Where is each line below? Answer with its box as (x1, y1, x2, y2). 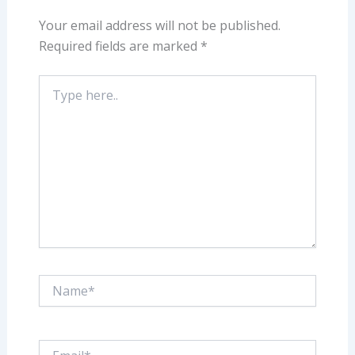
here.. (37, 90, 66, 105)
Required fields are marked (38, 37, 200, 55)
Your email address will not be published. (38, 17, 281, 34)
